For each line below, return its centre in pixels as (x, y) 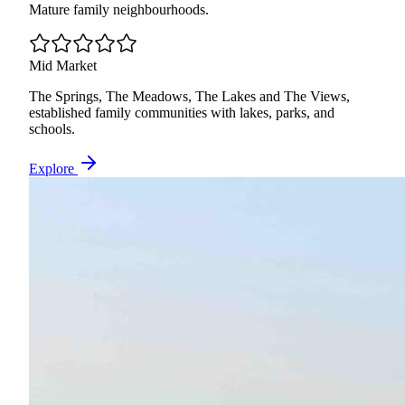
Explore (53, 169)
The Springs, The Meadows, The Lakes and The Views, (189, 97)
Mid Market (63, 66)
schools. (52, 129)
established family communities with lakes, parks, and (182, 113)
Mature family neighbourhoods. (119, 10)
